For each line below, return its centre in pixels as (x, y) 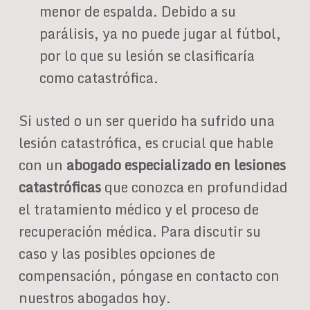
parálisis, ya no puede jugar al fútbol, (160, 34)
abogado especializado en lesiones (176, 165)
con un (42, 165)
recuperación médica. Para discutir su (139, 231)
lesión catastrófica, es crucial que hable (146, 143)
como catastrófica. (99, 78)
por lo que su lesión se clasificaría (147, 56)
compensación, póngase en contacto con (149, 276)
